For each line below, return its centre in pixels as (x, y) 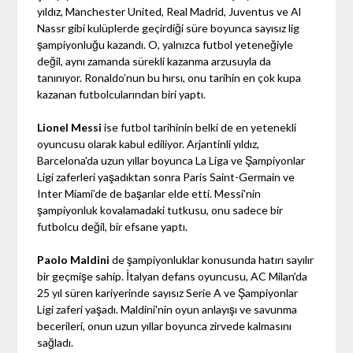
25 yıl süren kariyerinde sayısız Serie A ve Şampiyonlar (168, 292)
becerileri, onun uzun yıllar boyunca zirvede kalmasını (165, 325)
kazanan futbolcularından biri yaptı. (122, 94)
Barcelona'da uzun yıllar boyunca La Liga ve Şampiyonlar (171, 160)
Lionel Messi (70, 127)
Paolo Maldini (74, 259)
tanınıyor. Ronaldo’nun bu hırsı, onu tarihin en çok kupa (169, 77)
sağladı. (56, 342)
